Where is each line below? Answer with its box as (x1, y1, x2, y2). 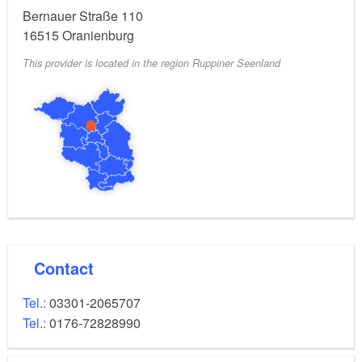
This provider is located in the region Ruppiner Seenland (23, 55, 280, 70)
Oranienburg (62, 25, 134, 44)
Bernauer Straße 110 (23, 6, 143, 25)
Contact (45, 255, 94, 280)
